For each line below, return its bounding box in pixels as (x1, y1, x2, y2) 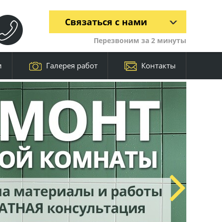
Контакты (141, 60, 176, 70)
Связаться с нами (64, 16, 147, 28)
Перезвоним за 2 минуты (94, 36, 186, 45)
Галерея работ (46, 60, 98, 70)
